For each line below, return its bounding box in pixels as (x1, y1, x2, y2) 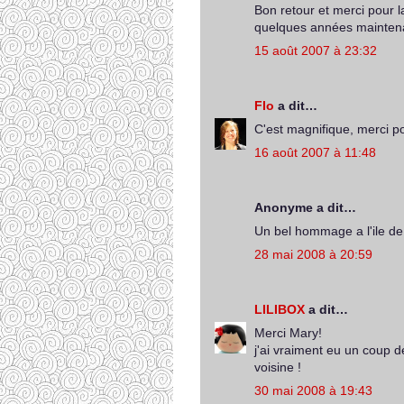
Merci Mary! (254, 326, 322, 340)
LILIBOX (254, 302, 305, 317)
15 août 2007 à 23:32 (254, 43, 377, 58)
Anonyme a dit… (254, 200, 356, 215)
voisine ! (254, 360, 301, 374)
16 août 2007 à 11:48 (254, 145, 376, 160)
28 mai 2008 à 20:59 (254, 247, 372, 262)
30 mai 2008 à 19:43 (254, 383, 372, 398)
